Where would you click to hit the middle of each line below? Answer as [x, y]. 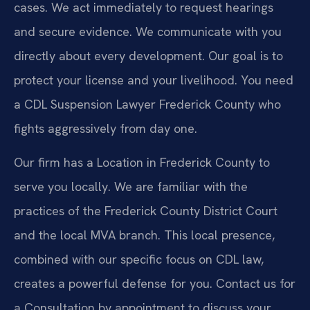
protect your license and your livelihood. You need [154, 80]
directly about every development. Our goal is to [148, 55]
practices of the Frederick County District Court [146, 210]
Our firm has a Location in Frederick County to [142, 162]
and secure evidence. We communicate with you [148, 31]
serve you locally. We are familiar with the [131, 186]
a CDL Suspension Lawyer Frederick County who [147, 104]
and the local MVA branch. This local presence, [144, 235]
